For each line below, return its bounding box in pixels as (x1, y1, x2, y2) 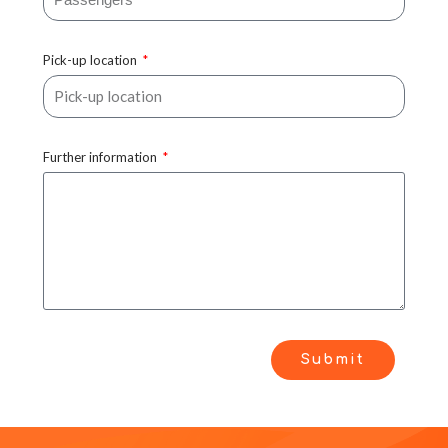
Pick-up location (43, 51, 140, 68)
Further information (43, 148, 160, 165)
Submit (301, 351, 365, 367)
